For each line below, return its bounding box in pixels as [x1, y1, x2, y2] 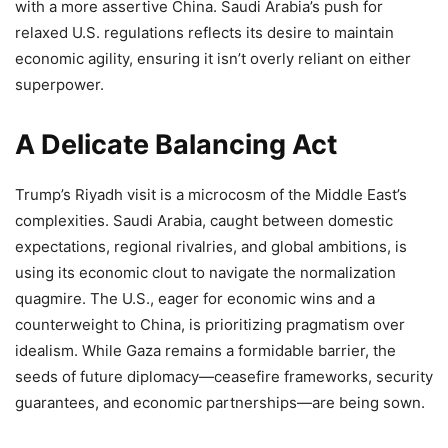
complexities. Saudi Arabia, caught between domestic [15, 211, 393, 230]
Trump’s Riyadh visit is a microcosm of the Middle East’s [15, 185, 407, 204]
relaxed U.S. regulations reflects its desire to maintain [15, 23, 394, 42]
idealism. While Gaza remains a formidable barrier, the [15, 341, 396, 360]
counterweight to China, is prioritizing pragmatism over [15, 315, 405, 334]
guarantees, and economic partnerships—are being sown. [15, 393, 425, 412]
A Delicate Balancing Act [15, 128, 337, 161]
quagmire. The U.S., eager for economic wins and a [15, 289, 375, 308]
